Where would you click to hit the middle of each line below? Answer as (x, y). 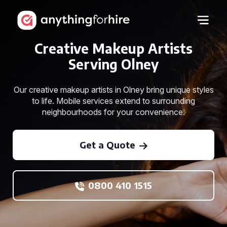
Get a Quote (107, 145)
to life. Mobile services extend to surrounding (113, 101)
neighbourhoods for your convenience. (113, 112)
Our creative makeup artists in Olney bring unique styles (113, 90)
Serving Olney (113, 64)
